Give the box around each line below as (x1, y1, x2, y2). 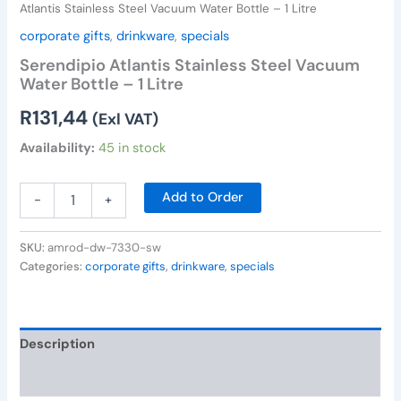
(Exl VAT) (92, 108, 159, 129)
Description (20, 336, 96, 354)
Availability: (20, 140, 96, 158)
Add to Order (162, 188, 244, 206)
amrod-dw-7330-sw (47, 239, 162, 255)
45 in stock (98, 140, 166, 158)
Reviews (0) (20, 370, 96, 388)
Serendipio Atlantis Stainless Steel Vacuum (20, 54, 361, 76)
